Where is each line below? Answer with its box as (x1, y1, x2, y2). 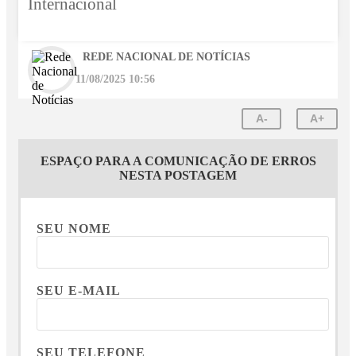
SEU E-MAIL (37, 283, 122, 297)
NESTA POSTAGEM (119, 168, 237, 182)
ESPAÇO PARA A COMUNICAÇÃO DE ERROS (40, 153, 316, 168)
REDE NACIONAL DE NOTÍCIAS (83, 49, 250, 63)
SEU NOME (37, 221, 112, 235)
